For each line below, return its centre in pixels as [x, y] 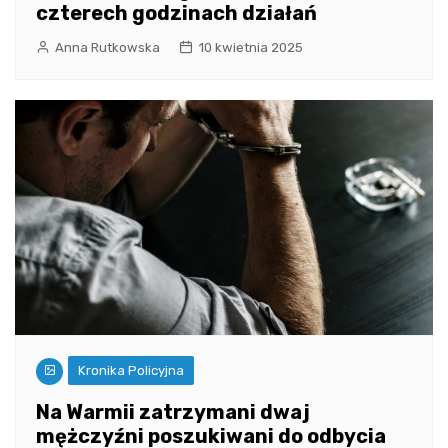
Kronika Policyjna [131, 370]
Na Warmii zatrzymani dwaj [173, 411]
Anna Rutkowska [107, 47]
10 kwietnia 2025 [250, 47]
